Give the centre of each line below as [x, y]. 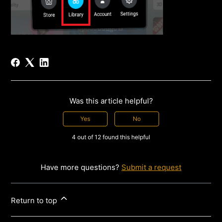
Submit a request [151, 167]
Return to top [35, 200]
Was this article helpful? [111, 101]
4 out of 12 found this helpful [111, 137]
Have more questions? [81, 167]
